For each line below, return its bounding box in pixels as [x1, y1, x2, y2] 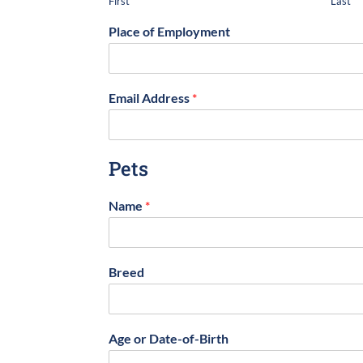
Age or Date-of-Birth [109, 330, 229, 346]
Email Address [109, 89, 193, 105]
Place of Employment [109, 23, 231, 39]
